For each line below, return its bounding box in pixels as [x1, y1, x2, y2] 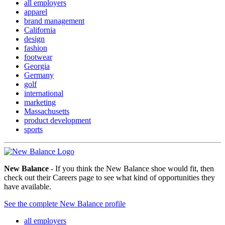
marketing [24, 97, 56, 106]
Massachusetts [24, 106, 69, 116]
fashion [24, 43, 47, 52]
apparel [24, 7, 47, 16]
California [24, 25, 56, 34]
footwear [24, 52, 52, 61]
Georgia [24, 61, 50, 70]
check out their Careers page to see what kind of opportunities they [4, 173, 215, 182]
